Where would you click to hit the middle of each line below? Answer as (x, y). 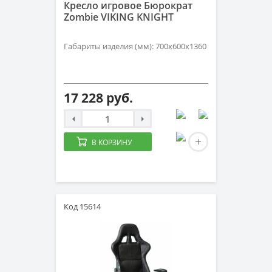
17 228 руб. (98, 98)
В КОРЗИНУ (112, 142)
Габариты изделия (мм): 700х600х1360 (135, 46)
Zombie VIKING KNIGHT (119, 17)
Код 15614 (82, 206)
